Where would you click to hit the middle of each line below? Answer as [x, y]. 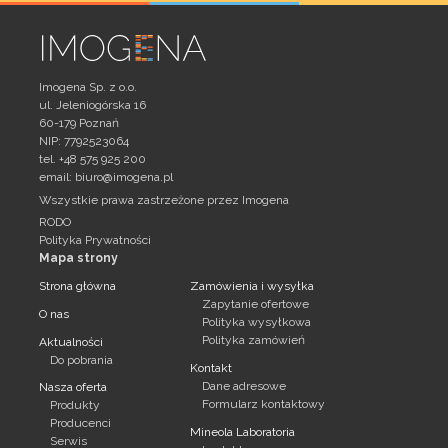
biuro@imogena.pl [124, 177]
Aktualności [71, 341]
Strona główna [77, 286]
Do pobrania [82, 359]
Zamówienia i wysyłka [252, 286]
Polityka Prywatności [95, 240]
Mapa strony [78, 258]
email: [57, 177]
